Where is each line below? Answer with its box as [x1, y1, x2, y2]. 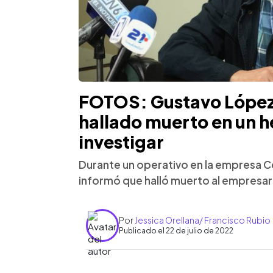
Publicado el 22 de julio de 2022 [119, 226, 233, 236]
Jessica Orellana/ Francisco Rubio [135, 214, 271, 226]
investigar [79, 130, 164, 152]
